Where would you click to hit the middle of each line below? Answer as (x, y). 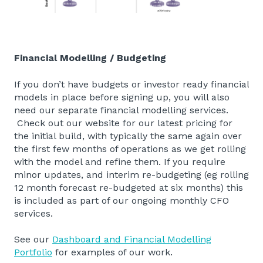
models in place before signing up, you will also (122, 97)
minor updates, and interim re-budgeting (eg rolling (131, 174)
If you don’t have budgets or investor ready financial (131, 84)
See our (33, 240)
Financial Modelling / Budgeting (90, 58)
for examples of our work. (112, 252)
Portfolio (33, 252)
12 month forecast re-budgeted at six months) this (129, 187)
